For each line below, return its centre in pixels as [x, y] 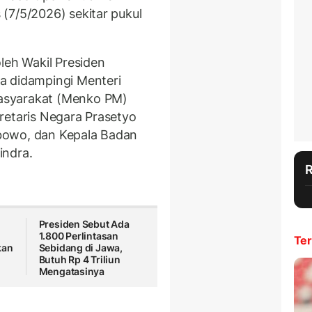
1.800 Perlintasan [79, 236]
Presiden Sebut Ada [84, 224]
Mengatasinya [72, 272]
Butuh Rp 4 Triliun [79, 260]
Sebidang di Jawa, [81, 248]
